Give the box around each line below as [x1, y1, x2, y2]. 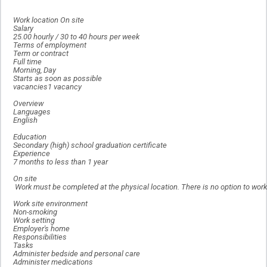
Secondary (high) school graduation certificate [13, 141, 167, 150]
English [13, 116, 38, 125]
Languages [13, 107, 51, 117]
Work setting [13, 216, 55, 225]
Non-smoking [13, 207, 57, 217]
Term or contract [13, 49, 69, 58]
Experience [13, 149, 50, 159]
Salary [13, 24, 33, 33]
